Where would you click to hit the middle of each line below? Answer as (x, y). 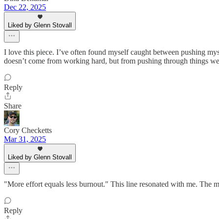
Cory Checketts (28, 130)
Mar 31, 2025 (25, 139)
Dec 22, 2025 (25, 7)
